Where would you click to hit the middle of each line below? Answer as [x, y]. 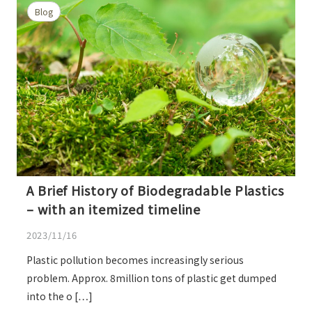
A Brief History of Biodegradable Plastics [155, 190]
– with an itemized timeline [114, 209]
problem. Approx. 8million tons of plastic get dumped [151, 278]
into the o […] [60, 296]
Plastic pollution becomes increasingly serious [135, 259]
